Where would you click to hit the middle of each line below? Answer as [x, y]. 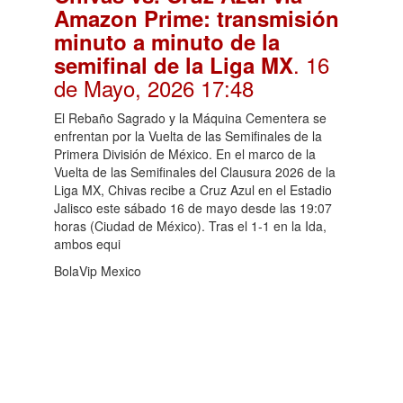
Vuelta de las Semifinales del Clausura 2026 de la [195, 171]
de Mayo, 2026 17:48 [154, 87]
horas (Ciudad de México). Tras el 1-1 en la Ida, [190, 225]
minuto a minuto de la [167, 41]
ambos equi [87, 243]
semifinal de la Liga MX [174, 64]
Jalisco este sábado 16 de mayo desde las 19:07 [193, 207]
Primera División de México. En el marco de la [185, 153]
